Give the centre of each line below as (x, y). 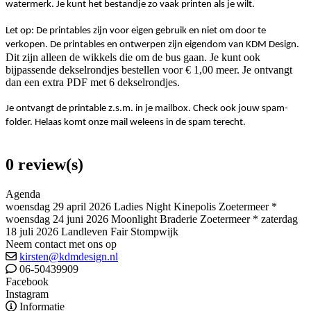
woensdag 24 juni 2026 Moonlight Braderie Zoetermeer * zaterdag (152, 219)
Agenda (23, 194)
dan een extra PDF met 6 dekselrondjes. (93, 83)
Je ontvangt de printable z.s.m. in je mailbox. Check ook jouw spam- (147, 109)
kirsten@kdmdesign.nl (69, 257)
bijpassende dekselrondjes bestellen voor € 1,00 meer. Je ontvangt (149, 70)
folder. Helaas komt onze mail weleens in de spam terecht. (127, 123)
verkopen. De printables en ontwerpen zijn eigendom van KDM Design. (153, 45)
